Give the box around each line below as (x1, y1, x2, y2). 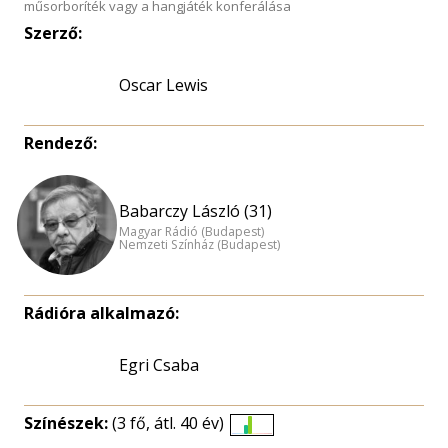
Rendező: (24, 132, 97, 154)
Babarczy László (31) (119, 200, 272, 223)
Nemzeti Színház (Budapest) (119, 235, 280, 253)
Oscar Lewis (119, 74, 208, 96)
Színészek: (24, 412, 112, 434)
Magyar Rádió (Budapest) (119, 222, 264, 240)
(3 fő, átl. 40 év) (112, 412, 224, 434)
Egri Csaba (119, 354, 199, 376)
